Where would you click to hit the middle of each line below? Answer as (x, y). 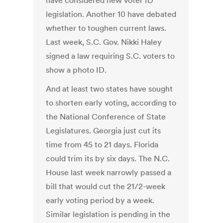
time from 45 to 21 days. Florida (102, 145)
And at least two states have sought (110, 89)
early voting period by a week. (100, 200)
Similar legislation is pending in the (108, 214)
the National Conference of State (106, 117)
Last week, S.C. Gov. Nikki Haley (104, 42)
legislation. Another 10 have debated (111, 14)
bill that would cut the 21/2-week (106, 186)
